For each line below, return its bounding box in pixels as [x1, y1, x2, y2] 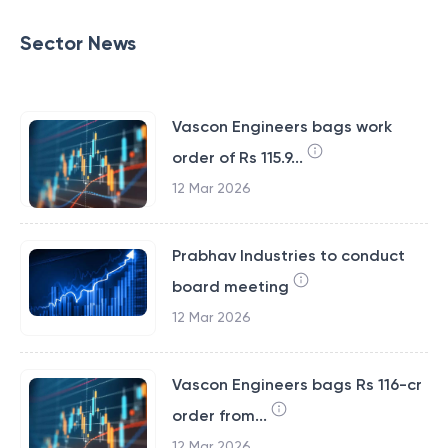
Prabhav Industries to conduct [171, 246, 405, 265]
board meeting [171, 277, 289, 296]
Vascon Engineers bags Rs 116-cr [171, 375, 422, 394]
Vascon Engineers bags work [171, 117, 392, 136]
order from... [171, 406, 267, 425]
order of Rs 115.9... [171, 148, 303, 167]
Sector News [20, 31, 136, 55]
